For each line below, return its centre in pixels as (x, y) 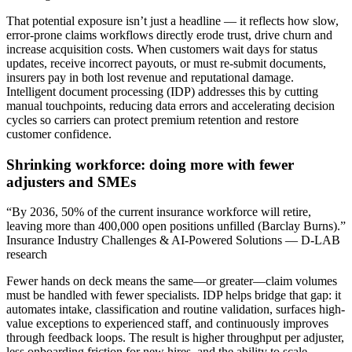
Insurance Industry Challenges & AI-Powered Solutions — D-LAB (173, 240)
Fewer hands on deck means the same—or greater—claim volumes (172, 281)
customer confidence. (59, 134)
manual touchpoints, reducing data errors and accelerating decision (170, 105)
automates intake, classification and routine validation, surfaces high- (176, 310)
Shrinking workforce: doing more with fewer (150, 164)
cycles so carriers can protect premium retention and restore (152, 119)
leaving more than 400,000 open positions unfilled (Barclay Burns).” (176, 226)
